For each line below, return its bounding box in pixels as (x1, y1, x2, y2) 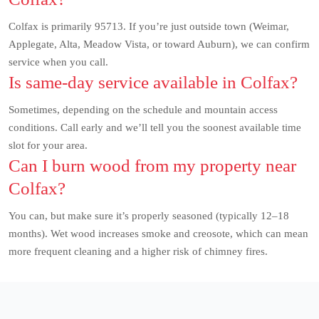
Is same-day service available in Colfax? (9, 73, 298, 93)
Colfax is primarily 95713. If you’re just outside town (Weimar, (9, 21, 289, 33)
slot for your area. (9, 140, 88, 152)
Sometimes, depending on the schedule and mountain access (9, 104, 278, 116)
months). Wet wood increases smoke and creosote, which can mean (9, 228, 308, 240)
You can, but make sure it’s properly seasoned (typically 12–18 (9, 210, 289, 222)
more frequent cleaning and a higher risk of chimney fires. (9, 246, 268, 258)
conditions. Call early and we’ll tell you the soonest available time (9, 122, 301, 134)
